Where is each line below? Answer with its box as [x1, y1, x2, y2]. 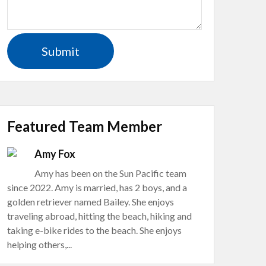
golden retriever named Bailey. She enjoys [7, 196, 174, 207]
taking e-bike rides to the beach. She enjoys [7, 224, 182, 236]
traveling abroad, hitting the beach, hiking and [7, 210, 192, 221]
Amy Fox [34, 147, 75, 160]
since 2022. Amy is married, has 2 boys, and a [7, 182, 187, 193]
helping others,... [7, 239, 72, 250]
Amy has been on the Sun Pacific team [34, 167, 186, 179]
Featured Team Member [7, 118, 162, 135]
